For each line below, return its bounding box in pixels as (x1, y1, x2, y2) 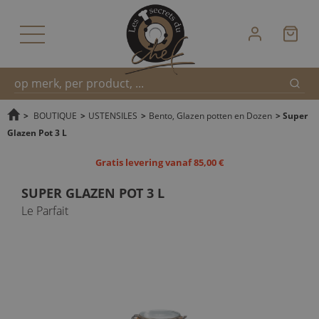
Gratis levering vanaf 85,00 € (95, 156, 224, 169)
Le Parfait (21, 203, 68, 219)
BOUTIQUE (33, 110, 77, 121)
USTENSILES (88, 110, 137, 121)
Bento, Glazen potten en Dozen (149, 110, 272, 121)
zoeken (14, 152, 43, 164)
